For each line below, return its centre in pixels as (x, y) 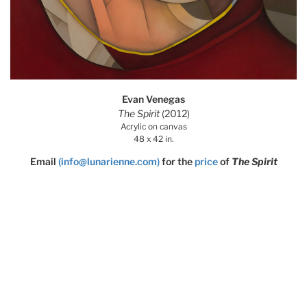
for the (178, 161)
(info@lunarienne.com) (109, 161)
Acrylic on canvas (153, 126)
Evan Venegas (153, 99)
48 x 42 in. (153, 139)
